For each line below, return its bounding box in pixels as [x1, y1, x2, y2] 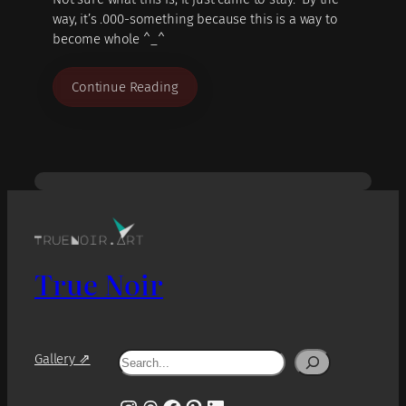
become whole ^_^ [53, 31, 165, 48]
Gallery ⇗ [34, 351, 91, 368]
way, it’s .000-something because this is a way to [53, 11, 338, 28]
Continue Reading [72, 78, 179, 95]
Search [116, 350, 158, 367]
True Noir [34, 263, 163, 304]
